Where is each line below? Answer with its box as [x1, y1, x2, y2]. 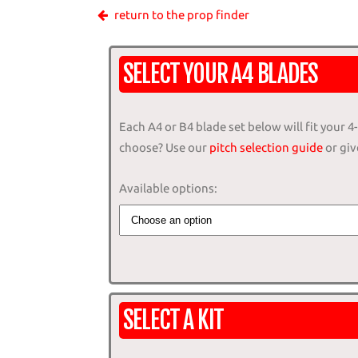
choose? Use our [118, 140, 209, 154]
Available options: [118, 181, 217, 195]
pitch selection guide [209, 140, 323, 154]
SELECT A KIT [122, 305, 225, 335]
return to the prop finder [114, 8, 249, 22]
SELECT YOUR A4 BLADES [122, 58, 318, 89]
